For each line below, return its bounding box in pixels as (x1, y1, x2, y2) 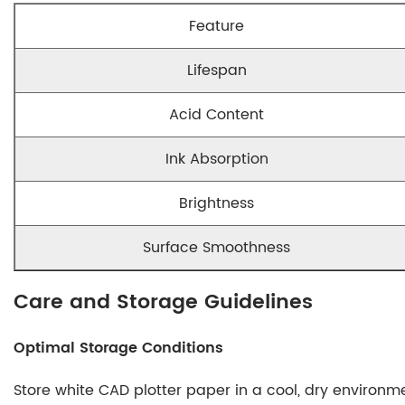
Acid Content (169, 103, 264, 127)
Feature (189, 14, 244, 38)
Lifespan (186, 59, 247, 82)
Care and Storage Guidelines (14, 286, 313, 319)
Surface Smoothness (143, 236, 290, 259)
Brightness (179, 192, 254, 215)
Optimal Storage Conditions (14, 336, 223, 360)
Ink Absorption (165, 147, 268, 171)
